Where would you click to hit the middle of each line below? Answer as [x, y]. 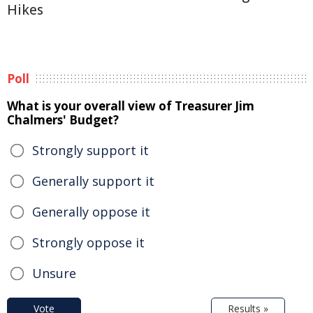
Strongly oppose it [88, 242]
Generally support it [93, 181]
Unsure [54, 273]
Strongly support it [90, 150]
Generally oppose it [91, 212]
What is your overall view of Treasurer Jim [131, 106]
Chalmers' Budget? [63, 120]
